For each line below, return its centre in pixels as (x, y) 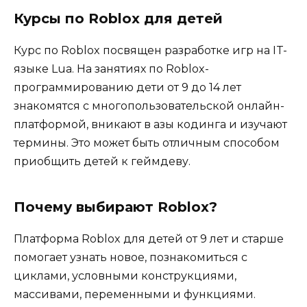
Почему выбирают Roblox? (115, 207)
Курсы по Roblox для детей (118, 18)
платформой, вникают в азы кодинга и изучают (150, 124)
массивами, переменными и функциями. (135, 294)
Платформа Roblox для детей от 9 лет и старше (149, 238)
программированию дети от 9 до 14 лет (127, 87)
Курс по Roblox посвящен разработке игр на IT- (150, 50)
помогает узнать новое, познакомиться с (131, 257)
